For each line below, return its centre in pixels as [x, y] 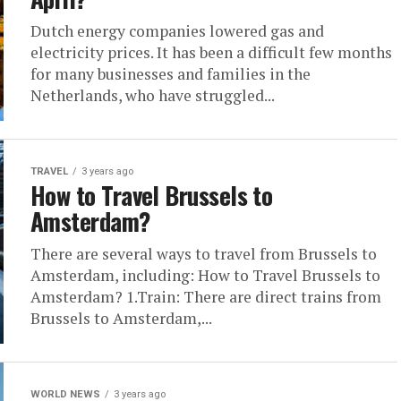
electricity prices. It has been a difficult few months [211, 52]
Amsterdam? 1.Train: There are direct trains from [206, 297]
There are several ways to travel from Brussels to [204, 254]
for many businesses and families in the [171, 74]
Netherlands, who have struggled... [153, 95]
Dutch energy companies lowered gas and [177, 31]
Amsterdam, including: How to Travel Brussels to [205, 275]
